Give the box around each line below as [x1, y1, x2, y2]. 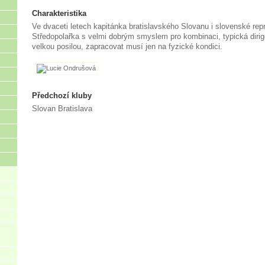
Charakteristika [32, 8, 86, 18]
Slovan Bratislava [32, 104, 92, 114]
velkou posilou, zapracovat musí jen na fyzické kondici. [32, 41, 222, 51]
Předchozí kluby [32, 91, 92, 101]
